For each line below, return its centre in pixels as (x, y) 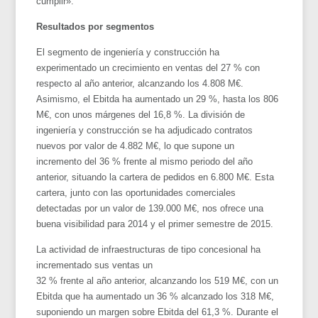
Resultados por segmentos (95, 26)
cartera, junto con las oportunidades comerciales (136, 192)
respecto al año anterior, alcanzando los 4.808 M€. (140, 83)
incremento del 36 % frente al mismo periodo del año (145, 161)
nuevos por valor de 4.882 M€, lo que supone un (136, 146)
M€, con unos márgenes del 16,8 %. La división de (141, 114)
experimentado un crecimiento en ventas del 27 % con (148, 67)
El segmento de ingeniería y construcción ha (128, 52)
